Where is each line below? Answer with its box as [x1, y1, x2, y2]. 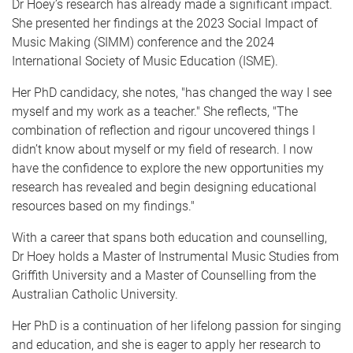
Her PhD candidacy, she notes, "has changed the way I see [12, 84, 332, 100]
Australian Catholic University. [12, 286, 184, 302]
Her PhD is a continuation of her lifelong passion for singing [12, 318, 341, 333]
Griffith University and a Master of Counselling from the [12, 267, 316, 283]
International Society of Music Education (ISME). [12, 53, 284, 69]
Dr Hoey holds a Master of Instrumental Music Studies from [12, 248, 339, 264]
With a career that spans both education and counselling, [12, 229, 327, 245]
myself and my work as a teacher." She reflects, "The [12, 103, 298, 119]
